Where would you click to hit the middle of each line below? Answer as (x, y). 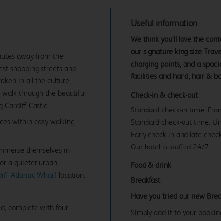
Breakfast (146, 180)
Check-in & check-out (164, 95)
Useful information (164, 23)
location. (71, 175)
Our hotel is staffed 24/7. (170, 147)
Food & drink (151, 165)
